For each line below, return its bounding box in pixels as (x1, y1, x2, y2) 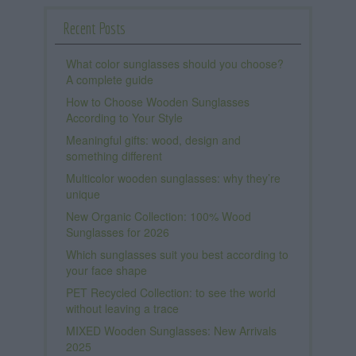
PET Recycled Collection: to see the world (66, 284, 276, 301)
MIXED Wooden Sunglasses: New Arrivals (66, 323, 277, 339)
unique (66, 186, 100, 203)
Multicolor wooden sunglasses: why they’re (66, 170, 281, 187)
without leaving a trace (66, 300, 179, 317)
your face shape (66, 262, 147, 279)
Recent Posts (63, 19, 126, 38)
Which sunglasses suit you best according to (66, 246, 288, 263)
